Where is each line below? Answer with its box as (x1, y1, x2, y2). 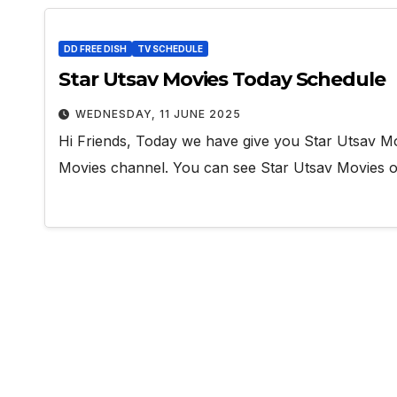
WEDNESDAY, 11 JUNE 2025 (75, 107, 241, 121)
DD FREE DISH (64, 43, 127, 54)
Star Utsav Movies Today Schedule (58, 67, 385, 91)
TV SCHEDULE (137, 43, 203, 54)
